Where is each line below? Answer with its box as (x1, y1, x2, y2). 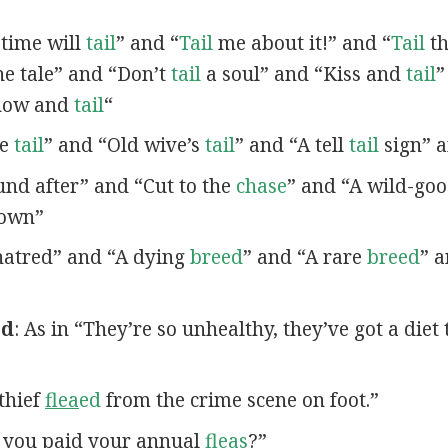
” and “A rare (242, 244, 367, 271)
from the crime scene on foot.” (100, 387, 379, 414)
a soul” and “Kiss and (200, 60, 406, 87)
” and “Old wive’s (43, 132, 205, 159)
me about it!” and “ (212, 29, 391, 56)
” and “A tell (234, 132, 349, 159)
